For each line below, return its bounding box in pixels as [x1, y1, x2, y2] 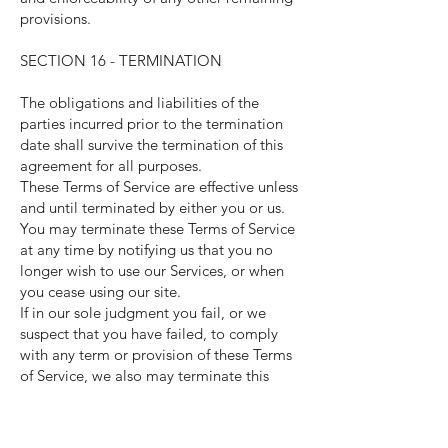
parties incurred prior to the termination [20, 114, 283, 133]
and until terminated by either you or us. [20, 198, 285, 217]
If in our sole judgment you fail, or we [20, 303, 266, 322]
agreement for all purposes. [20, 156, 202, 175]
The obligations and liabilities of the [20, 93, 259, 112]
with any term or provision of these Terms [20, 345, 292, 364]
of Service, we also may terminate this [20, 366, 269, 385]
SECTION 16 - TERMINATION [20, 51, 222, 70]
